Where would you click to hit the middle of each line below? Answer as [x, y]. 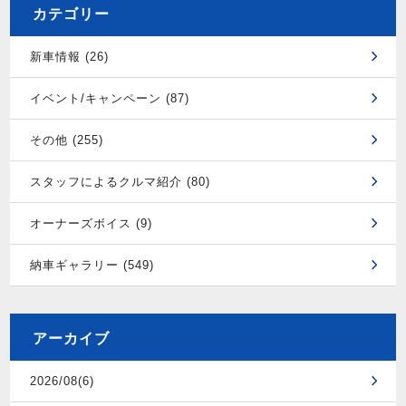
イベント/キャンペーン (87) [109, 98]
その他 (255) [66, 140]
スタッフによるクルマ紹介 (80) [120, 181]
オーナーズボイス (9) [91, 223]
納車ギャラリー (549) [92, 265]
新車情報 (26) [69, 56]
